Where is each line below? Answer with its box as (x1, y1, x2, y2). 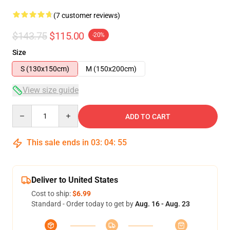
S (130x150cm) (21, 65, 69, 73)
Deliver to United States (31, 175, 118, 185)
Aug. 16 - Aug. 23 (135, 200, 190, 208)
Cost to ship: (31, 189, 72, 198)
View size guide (23, 85, 79, 95)
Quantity (12, 105, 40, 113)
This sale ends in (25, 138, 91, 147)
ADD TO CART (125, 112, 170, 121)
